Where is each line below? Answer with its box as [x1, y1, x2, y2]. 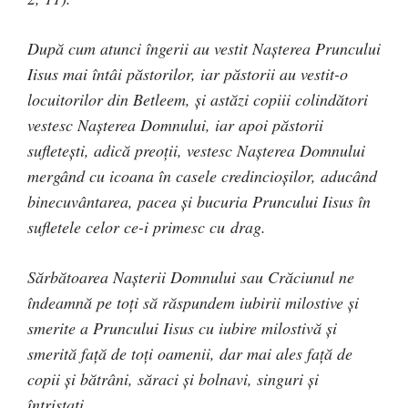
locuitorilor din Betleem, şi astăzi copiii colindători [27, 87, 368, 110]
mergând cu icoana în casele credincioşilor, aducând [27, 164, 377, 187]
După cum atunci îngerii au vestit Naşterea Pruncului [27, 36, 381, 59]
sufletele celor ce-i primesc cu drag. [27, 215, 266, 238]
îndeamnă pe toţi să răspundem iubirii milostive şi [27, 291, 359, 313]
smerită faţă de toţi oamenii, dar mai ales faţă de [27, 342, 352, 364]
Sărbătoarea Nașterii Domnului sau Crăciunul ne [27, 265, 354, 288]
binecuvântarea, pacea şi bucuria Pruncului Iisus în [27, 189, 371, 212]
